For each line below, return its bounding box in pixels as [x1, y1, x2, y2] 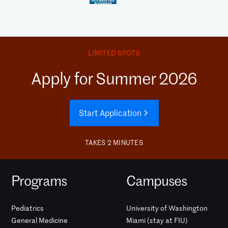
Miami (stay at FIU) [126, 216, 188, 225]
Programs [11, 172, 67, 190]
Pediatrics [11, 204, 44, 213]
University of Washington [126, 204, 208, 213]
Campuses [126, 172, 188, 190]
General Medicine [11, 216, 68, 225]
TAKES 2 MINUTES [85, 138, 143, 148]
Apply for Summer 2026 [31, 68, 197, 90]
